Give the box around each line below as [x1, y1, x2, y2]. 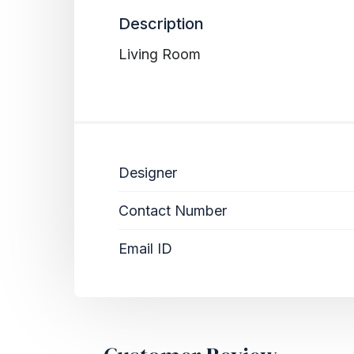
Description [119, 14, 204, 34]
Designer [119, 164, 177, 182]
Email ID [119, 240, 172, 258]
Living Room [119, 46, 201, 63]
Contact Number [119, 202, 227, 220]
